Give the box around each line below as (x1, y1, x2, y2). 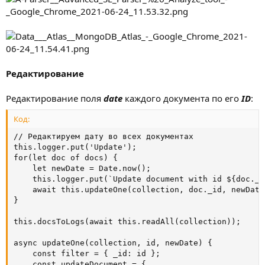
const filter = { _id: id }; (14, 248, 160, 258)
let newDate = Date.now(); (14, 163, 151, 173)
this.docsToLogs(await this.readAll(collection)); (14, 216, 241, 226)
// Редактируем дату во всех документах (14, 131, 193, 141)
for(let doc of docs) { (14, 153, 118, 162)
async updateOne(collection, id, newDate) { (14, 238, 212, 247)
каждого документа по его (125, 92, 241, 105)
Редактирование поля (6, 92, 104, 105)
